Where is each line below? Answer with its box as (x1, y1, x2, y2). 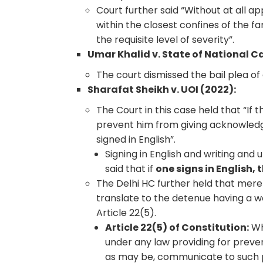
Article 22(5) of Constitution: (105, 220, 249, 234)
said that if (105, 161, 156, 176)
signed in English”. (96, 132, 176, 146)
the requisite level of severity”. (96, 32, 235, 46)
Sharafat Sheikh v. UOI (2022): (87, 82, 237, 96)
